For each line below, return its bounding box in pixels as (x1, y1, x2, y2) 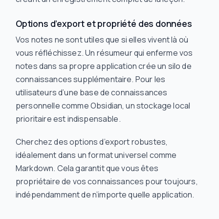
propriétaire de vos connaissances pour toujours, (16, 176, 198, 187)
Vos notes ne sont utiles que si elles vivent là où (16, 34, 189, 45)
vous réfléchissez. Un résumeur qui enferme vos (16, 47, 193, 59)
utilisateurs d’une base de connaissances (16, 87, 168, 98)
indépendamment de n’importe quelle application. (16, 189, 195, 200)
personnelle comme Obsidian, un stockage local (16, 100, 191, 111)
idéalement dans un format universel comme (16, 150, 177, 161)
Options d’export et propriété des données (16, 18, 192, 30)
